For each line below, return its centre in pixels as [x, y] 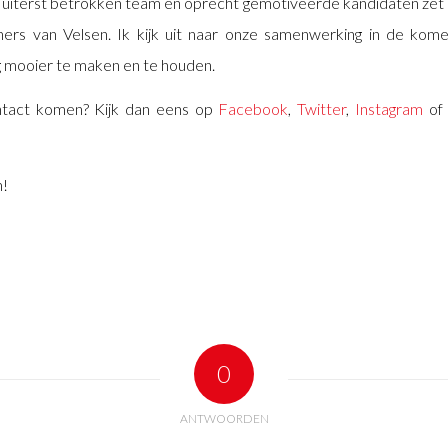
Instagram [391, 109]
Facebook [253, 109]
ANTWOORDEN [224, 419]
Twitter [322, 109]
